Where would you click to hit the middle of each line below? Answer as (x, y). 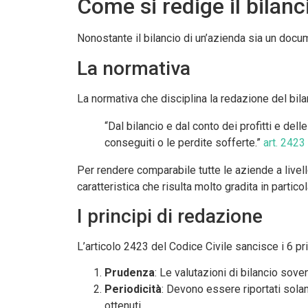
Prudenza (130, 273)
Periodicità (133, 289)
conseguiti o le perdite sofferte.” (184, 142)
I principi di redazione (170, 216)
